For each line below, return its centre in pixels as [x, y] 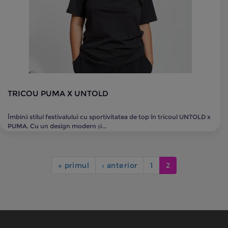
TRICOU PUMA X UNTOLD [58, 93]
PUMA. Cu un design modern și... [57, 126]
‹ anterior [120, 165]
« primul [74, 165]
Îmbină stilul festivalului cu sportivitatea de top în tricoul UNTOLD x [109, 117]
